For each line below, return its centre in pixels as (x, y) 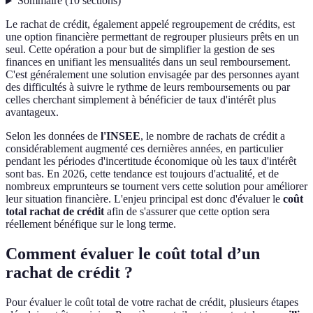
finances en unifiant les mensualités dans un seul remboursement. (148, 62)
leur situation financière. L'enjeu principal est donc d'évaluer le (144, 199)
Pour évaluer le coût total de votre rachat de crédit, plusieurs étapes (152, 303)
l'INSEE (121, 136)
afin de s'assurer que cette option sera (187, 212)
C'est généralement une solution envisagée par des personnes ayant (152, 75)
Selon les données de (53, 136)
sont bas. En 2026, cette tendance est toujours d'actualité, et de (142, 174)
